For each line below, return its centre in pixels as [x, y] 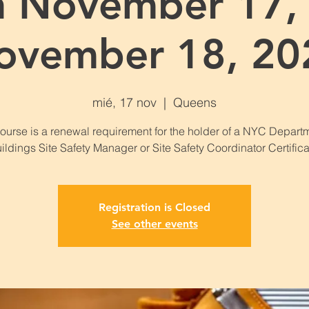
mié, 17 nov [124, 103]
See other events [154, 224]
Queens [195, 103]
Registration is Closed [154, 208]
